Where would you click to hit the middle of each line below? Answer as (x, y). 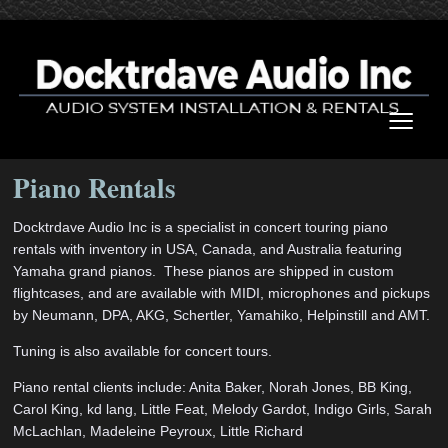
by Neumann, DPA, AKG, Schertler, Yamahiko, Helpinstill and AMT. (222, 316)
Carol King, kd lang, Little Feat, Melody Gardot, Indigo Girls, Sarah (223, 409)
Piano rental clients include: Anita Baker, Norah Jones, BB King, (213, 387)
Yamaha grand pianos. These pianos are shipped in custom (204, 272)
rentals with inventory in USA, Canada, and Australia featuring (208, 250)
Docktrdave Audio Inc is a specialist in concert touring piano (201, 228)
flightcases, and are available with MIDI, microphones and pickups (222, 294)
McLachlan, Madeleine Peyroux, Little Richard (158, 431)
